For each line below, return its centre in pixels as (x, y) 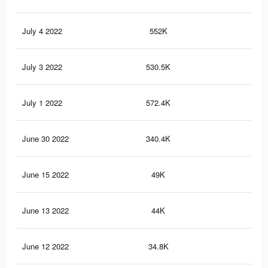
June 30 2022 (45, 139)
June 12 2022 (45, 246)
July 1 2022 (42, 103)
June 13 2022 (45, 211)
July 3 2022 (42, 67)
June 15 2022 (45, 175)
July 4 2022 (42, 31)
